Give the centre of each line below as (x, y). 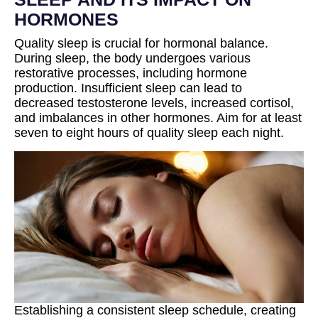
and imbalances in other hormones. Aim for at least (158, 117)
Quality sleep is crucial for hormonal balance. (141, 43)
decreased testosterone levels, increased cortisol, (154, 103)
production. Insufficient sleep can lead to (128, 88)
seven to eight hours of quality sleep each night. (149, 132)
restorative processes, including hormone (131, 73)
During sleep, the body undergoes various (132, 58)
